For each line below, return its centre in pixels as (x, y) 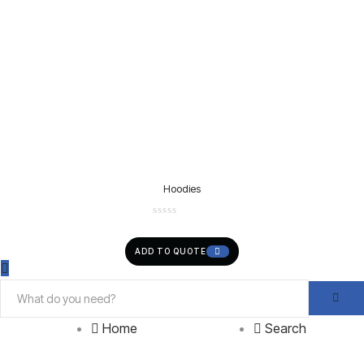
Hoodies (182, 188)
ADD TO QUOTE (171, 251)
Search (285, 328)
